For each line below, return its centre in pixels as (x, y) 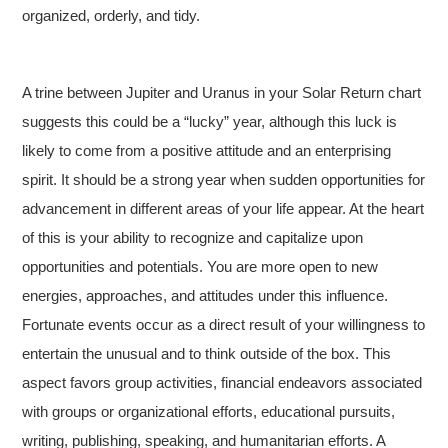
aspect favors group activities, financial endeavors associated (222, 382)
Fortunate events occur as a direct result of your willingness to (224, 324)
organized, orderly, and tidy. (111, 15)
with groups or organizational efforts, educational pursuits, (209, 411)
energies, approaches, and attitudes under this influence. (205, 295)
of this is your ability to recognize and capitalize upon (193, 237)
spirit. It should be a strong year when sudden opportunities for (224, 179)
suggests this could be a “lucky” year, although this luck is (210, 121)
